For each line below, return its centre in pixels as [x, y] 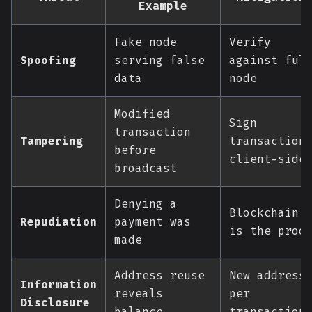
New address [267, 275]
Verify [250, 42]
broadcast [146, 168]
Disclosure [55, 303]
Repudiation [58, 222]
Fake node [146, 42]
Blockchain [264, 213]
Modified [142, 114]
